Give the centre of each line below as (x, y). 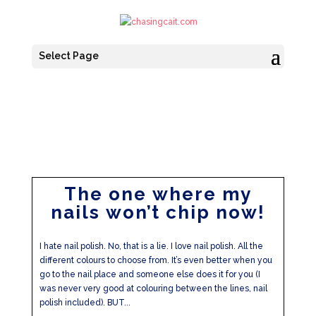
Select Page (68, 56)
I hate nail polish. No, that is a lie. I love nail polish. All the (151, 247)
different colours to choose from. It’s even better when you (156, 261)
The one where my (158, 194)
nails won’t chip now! (158, 213)
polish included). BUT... (85, 303)
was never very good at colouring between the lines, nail (153, 289)
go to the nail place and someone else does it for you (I (150, 275)
